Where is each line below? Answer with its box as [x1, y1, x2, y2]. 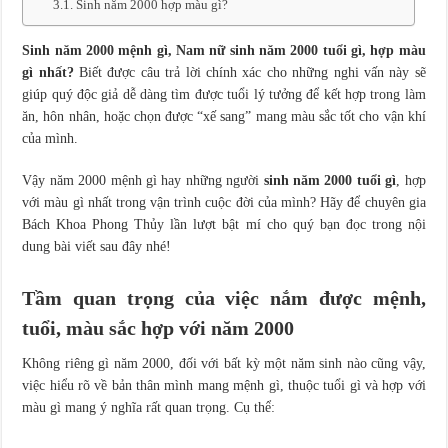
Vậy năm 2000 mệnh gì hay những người [22, 173, 264, 188]
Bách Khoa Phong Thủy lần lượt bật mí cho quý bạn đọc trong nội [22, 217, 426, 232]
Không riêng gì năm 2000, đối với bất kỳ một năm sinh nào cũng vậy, [22, 356, 426, 371]
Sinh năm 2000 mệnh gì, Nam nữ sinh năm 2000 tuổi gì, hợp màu [22, 43, 426, 58]
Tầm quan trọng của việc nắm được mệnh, [22, 287, 426, 309]
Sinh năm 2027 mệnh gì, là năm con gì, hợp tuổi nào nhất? [10, 8, 327, 23]
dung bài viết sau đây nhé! [22, 239, 172, 254]
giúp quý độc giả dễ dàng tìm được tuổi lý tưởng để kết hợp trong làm [22, 87, 426, 102]
